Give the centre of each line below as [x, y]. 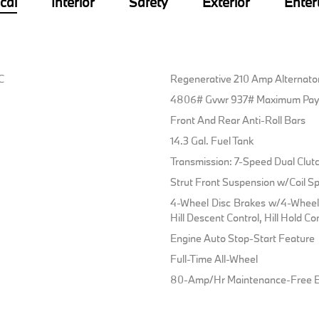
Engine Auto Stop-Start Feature [242, 239]
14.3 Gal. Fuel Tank [211, 141]
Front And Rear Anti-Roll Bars [237, 120]
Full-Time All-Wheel [214, 259]
